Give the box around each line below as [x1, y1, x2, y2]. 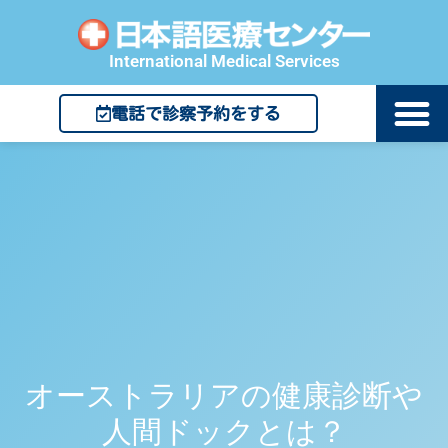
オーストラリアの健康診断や [25, 377, 423, 415]
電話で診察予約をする [110, 105, 281, 123]
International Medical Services [108, 51, 340, 72]
